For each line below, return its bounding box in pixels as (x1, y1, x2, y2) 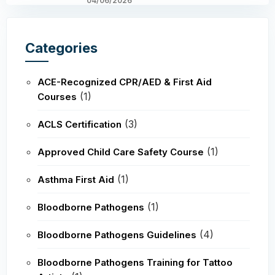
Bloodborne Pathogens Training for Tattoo (37, 256, 233, 268)
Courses (37, 90, 77, 103)
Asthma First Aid (37, 173, 114, 185)
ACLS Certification (37, 118, 122, 130)
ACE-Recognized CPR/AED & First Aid (37, 76, 212, 88)
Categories (25, 39, 98, 56)
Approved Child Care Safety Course (37, 145, 204, 158)
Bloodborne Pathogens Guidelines (37, 228, 196, 241)
